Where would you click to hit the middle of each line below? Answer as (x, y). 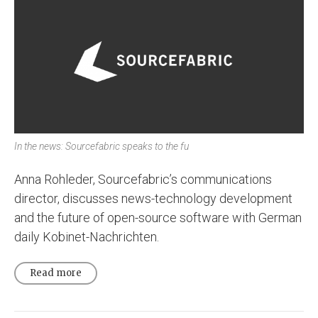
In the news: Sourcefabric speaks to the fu (102, 146)
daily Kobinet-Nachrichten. (87, 236)
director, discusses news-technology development (153, 198)
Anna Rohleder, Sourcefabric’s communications (143, 179)
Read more (56, 273)
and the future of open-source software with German (158, 217)
